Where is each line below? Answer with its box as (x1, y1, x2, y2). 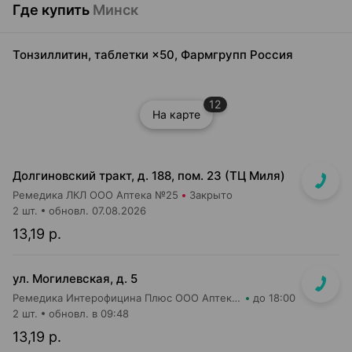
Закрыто (189, 189, 233, 201)
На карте (152, 108, 200, 121)
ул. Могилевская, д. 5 (13, 271, 137, 286)
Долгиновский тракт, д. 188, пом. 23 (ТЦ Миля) (13, 168, 285, 183)
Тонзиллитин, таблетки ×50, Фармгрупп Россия (13, 47, 293, 62)
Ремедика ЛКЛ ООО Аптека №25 (13, 189, 178, 201)
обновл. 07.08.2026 (49, 204, 146, 217)
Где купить (13, 2, 90, 18)
